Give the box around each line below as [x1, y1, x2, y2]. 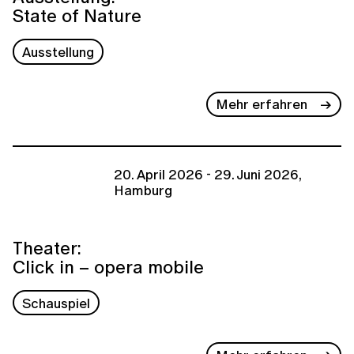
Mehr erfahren [216, 94, 308, 115]
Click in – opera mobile [13, 253, 204, 280]
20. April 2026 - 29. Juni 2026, [114, 164, 302, 185]
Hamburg [114, 180, 172, 201]
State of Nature [13, 2, 141, 29]
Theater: [13, 234, 81, 261]
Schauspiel [22, 292, 91, 313]
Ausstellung [22, 42, 95, 62]
